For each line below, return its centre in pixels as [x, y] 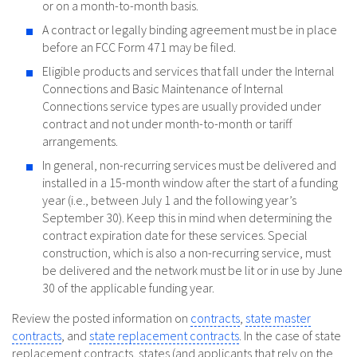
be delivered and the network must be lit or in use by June [192, 271]
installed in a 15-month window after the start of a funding [190, 183]
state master [278, 318]
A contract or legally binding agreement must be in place [190, 30]
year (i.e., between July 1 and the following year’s [169, 200]
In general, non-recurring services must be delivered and [189, 165]
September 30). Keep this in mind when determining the [187, 218]
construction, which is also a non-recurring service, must [186, 253]
